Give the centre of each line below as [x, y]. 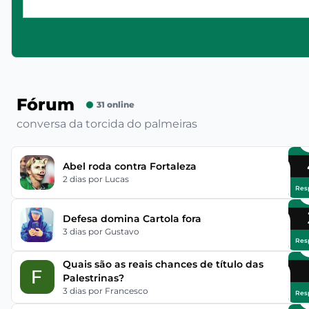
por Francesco [118, 290]
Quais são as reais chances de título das [163, 264]
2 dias [75, 179]
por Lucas [108, 179]
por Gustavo [113, 231]
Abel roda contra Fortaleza [129, 166]
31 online [116, 104]
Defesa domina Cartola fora [132, 218]
